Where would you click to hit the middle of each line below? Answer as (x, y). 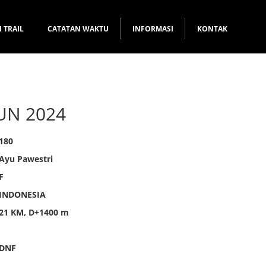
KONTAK (212, 29)
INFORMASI (153, 29)
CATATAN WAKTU (78, 29)
